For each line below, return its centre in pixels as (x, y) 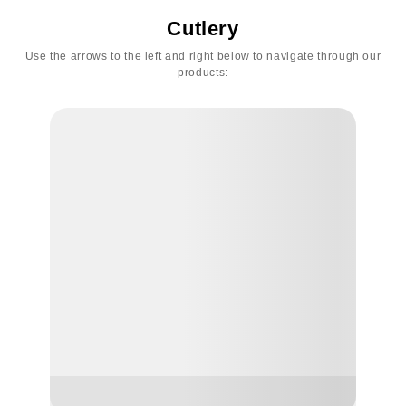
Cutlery (203, 29)
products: (203, 73)
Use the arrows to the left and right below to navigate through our (203, 57)
